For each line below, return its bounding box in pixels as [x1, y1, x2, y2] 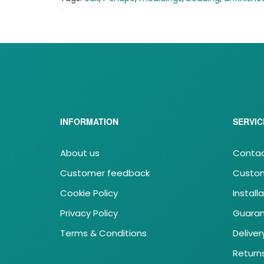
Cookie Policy [60, 187, 118, 200]
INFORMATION [60, 115, 118, 128]
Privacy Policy [60, 207, 118, 220]
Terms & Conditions [60, 227, 147, 240]
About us [60, 147, 100, 160]
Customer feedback [60, 167, 150, 180]
